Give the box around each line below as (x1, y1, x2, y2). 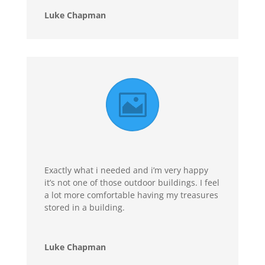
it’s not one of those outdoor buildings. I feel (44, 176, 219, 188)
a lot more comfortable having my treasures (44, 189, 218, 201)
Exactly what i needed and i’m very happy (44, 164, 208, 176)
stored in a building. (44, 201, 125, 213)
